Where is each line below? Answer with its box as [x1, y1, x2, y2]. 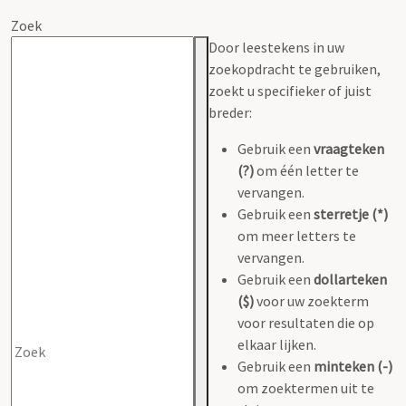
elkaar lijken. [237, 334, 316, 353]
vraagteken [314, 139, 384, 158]
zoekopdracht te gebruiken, [208, 59, 381, 78]
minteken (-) [314, 356, 392, 375]
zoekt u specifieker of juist [208, 81, 372, 100]
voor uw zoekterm [254, 291, 369, 310]
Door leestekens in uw [208, 37, 344, 56]
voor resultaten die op [237, 313, 374, 332]
